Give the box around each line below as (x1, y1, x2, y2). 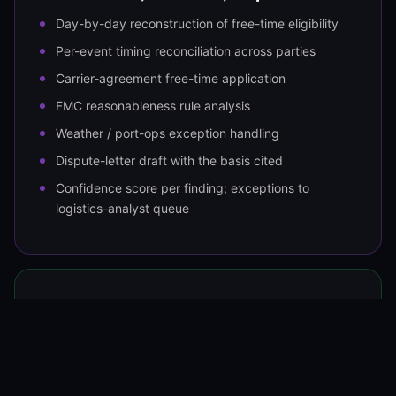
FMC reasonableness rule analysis (56, 98, 250, 114)
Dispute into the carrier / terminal (40, 329, 308, 350)
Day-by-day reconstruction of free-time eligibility (56, 16, 339, 32)
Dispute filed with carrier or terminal (56, 362, 261, 378)
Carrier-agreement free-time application (56, 71, 286, 87)
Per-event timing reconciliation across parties (56, 43, 316, 59)
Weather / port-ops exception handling (56, 126, 279, 141)
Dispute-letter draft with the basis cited (56, 153, 283, 169)
